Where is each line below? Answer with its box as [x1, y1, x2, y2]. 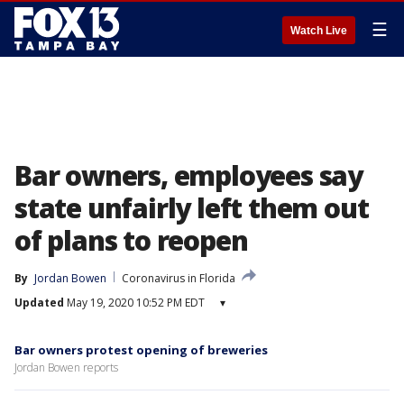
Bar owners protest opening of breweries [14, 342, 268, 358]
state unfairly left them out [14, 189, 369, 226]
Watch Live [290, 24, 347, 37]
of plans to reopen [14, 222, 248, 259]
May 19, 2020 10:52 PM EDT [64, 295, 205, 310]
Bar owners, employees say [14, 157, 363, 194]
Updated [14, 295, 64, 310]
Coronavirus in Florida [122, 271, 235, 286]
